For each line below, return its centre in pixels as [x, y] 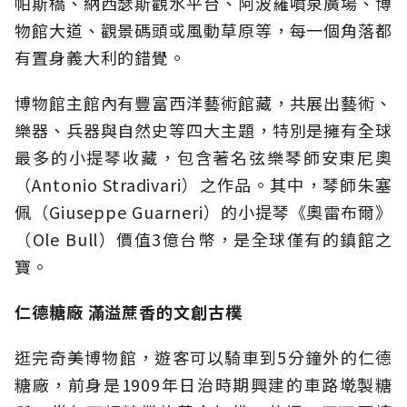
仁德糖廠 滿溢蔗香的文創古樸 [129, 312]
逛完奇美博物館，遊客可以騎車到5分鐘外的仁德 [203, 357]
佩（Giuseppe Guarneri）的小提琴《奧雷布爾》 [203, 212]
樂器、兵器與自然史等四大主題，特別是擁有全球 [203, 130]
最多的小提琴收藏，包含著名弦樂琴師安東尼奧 [203, 158]
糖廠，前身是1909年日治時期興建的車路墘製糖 [203, 385]
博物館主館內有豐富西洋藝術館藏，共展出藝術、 [203, 103]
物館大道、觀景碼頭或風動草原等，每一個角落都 [203, 30]
